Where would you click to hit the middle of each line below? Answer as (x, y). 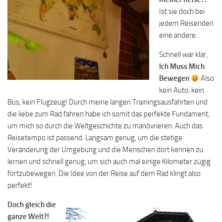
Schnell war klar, (183, 55)
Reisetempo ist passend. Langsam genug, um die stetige (95, 138)
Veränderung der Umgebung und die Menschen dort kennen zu (105, 150)
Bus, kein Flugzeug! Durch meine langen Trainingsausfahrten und (108, 102)
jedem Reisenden (186, 24)
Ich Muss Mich (182, 67)
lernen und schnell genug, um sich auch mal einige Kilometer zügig (109, 162)
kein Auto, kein (182, 90)
